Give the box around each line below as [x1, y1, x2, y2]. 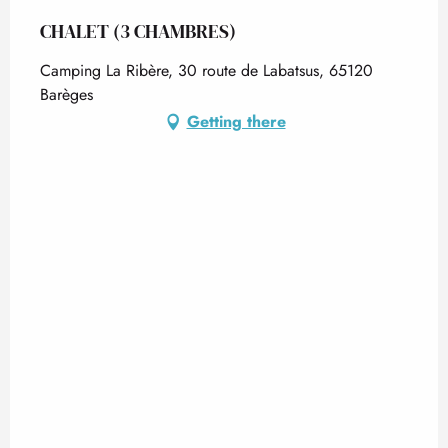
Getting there [186, 110, 286, 133]
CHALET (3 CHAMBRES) [40, 18, 236, 44]
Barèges [40, 83, 93, 106]
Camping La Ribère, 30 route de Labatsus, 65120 [40, 59, 373, 82]
